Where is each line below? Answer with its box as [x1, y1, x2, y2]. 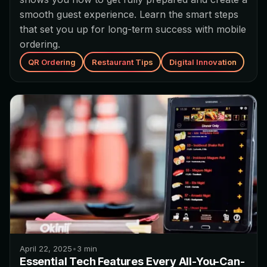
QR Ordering [27, 57, 76, 67]
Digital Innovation [169, 57, 237, 67]
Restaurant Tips [91, 57, 153, 67]
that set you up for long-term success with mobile [20, 23, 246, 35]
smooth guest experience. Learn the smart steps [20, 8, 238, 20]
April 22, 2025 [20, 243, 72, 253]
